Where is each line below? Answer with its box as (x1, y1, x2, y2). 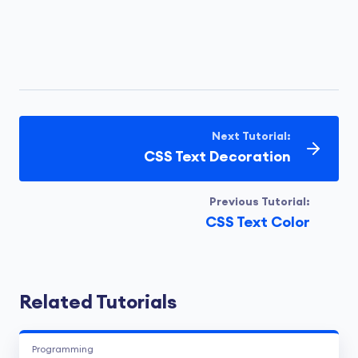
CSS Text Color (205, 214, 310, 229)
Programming (32, 344, 93, 354)
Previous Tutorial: (209, 196, 310, 208)
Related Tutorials (19, 292, 177, 312)
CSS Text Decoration (144, 149, 291, 164)
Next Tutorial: (212, 130, 291, 142)
